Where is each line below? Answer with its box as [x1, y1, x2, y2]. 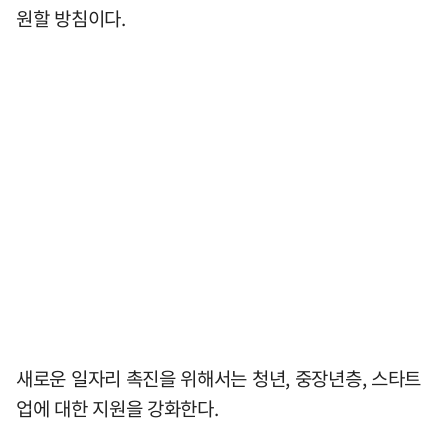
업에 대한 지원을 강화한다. [16, 393, 219, 422]
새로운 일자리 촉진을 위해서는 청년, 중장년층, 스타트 [16, 363, 422, 392]
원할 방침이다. [16, 3, 126, 32]
